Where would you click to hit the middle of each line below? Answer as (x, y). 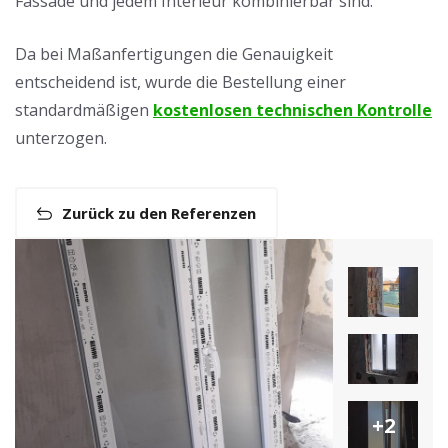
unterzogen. (61, 138)
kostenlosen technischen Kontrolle (292, 110)
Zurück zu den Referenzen (159, 213)
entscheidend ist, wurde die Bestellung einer (180, 82)
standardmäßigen (84, 110)
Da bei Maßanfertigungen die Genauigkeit (174, 54)
